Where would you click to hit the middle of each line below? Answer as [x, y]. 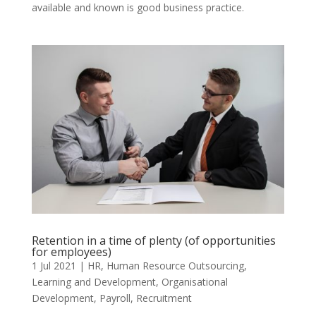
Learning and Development [93, 281]
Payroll [115, 298]
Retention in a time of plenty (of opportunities [153, 240]
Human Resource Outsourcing [175, 265]
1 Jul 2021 [54, 265]
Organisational [194, 281]
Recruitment [164, 298]
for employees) [71, 251]
